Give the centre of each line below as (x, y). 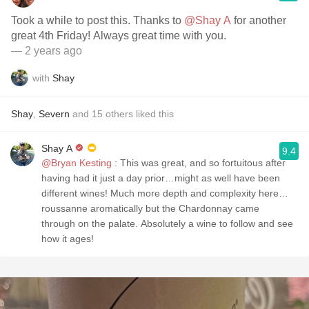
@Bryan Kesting (77, 163)
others (119, 114)
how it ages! (68, 239)
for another (259, 20)
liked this (153, 114)
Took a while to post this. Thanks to (98, 20)
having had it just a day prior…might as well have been (161, 178)
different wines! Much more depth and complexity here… (165, 193)
